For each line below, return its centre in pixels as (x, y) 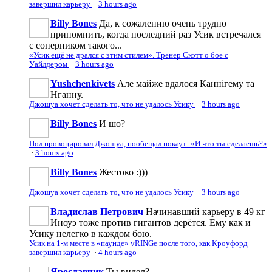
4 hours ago (117, 252)
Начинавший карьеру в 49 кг (206, 211)
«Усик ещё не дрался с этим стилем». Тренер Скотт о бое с (129, 55)
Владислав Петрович (97, 211)
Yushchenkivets (83, 83)
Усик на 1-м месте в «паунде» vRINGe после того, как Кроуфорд (138, 243)
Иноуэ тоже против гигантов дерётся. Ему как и (151, 222)
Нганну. (67, 94)
